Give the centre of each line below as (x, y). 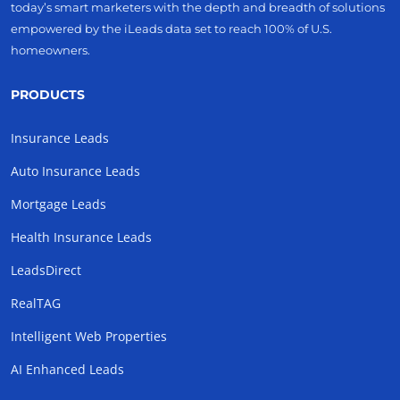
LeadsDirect (46, 271)
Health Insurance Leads (81, 237)
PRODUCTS (48, 95)
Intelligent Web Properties (89, 337)
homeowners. (50, 50)
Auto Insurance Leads (75, 171)
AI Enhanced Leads (67, 370)
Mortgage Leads (58, 204)
